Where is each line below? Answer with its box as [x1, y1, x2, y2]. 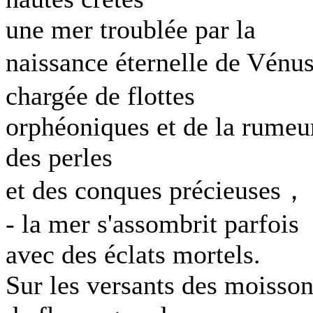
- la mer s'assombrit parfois [6, 209, 299, 238]
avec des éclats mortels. [6, 240, 261, 269]
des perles [6, 143, 112, 172]
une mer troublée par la [6, 15, 256, 44]
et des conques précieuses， [6, 175, 307, 205]
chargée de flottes [6, 81, 195, 110]
